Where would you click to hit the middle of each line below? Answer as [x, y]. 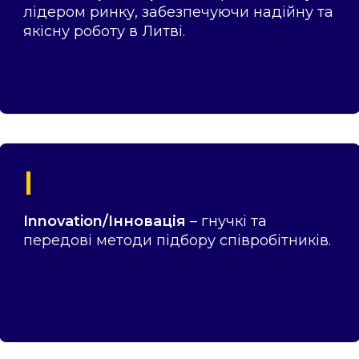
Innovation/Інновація [104, 221]
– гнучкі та [226, 221]
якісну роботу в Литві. [104, 31]
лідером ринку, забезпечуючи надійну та [178, 12]
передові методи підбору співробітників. [177, 240]
